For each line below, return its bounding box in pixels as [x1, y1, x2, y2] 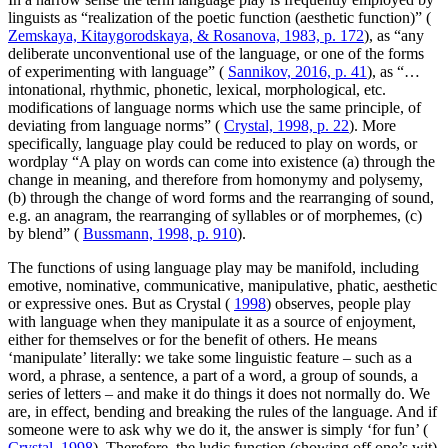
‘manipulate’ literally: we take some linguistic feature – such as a [8, 348, 412, 366]
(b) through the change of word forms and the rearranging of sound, [8, 188, 434, 206]
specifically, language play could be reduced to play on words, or [8, 134, 417, 152]
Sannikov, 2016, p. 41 [228, 62, 367, 80]
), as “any [364, 26, 424, 44]
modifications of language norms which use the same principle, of [8, 98, 421, 116]
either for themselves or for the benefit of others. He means [8, 330, 377, 348]
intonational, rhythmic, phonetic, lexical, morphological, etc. [8, 80, 386, 98]
